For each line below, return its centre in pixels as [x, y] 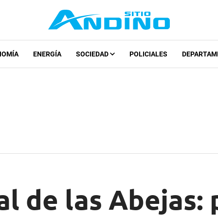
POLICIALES [148, 54]
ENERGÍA [47, 54]
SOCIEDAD [93, 54]
